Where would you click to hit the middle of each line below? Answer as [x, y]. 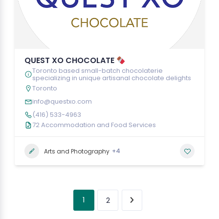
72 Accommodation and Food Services [94, 125]
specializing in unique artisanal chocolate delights [112, 78]
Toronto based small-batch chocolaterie [98, 71]
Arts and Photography [77, 151]
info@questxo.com [62, 101]
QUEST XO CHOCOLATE [70, 60]
